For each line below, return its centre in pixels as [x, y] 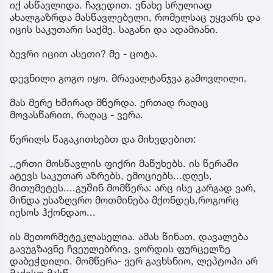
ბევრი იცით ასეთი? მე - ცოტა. [84, 53]
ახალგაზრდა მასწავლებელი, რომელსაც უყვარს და [135, 17]
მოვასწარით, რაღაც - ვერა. [76, 114]
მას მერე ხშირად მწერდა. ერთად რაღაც [109, 102]
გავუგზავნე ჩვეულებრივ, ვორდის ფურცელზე [120, 248]
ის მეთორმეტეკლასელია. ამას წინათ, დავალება [129, 236]
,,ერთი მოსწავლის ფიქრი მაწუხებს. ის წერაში [124, 163]
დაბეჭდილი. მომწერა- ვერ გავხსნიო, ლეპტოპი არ [134, 261]
